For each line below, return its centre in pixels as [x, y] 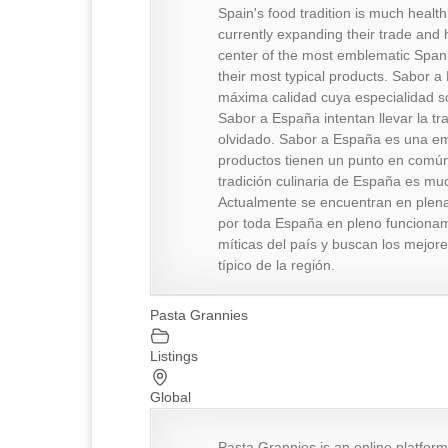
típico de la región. [276, 265]
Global [170, 397]
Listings [174, 356]
